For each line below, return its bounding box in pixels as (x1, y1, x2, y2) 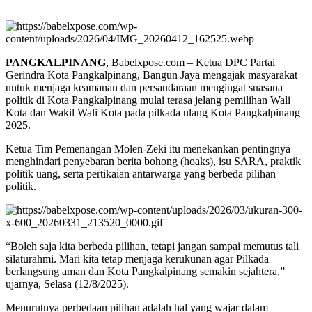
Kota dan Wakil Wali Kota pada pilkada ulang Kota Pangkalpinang (6, 107, 300, 119)
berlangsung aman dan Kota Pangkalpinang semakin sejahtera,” (6, 265, 285, 278)
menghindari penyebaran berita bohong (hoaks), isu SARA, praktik (6, 155, 301, 168)
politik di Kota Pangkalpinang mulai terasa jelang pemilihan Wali (6, 94, 290, 107)
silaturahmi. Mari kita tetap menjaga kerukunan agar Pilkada (6, 253, 269, 265)
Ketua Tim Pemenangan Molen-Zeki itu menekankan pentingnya (6, 143, 290, 155)
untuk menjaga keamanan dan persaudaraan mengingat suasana (6, 81, 283, 94)
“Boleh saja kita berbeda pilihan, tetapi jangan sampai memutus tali (6, 240, 299, 253)
